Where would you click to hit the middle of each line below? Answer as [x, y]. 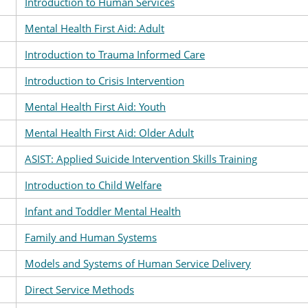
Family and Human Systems [91, 237]
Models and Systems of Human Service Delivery [138, 263]
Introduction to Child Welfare [93, 185]
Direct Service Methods [79, 289]
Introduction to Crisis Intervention [104, 80]
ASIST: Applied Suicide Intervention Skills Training [141, 159]
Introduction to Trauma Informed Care [115, 54]
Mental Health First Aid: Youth [95, 107]
